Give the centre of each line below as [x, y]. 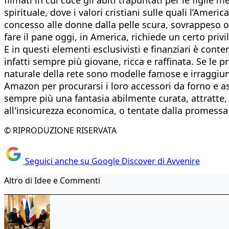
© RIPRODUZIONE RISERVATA [60, 130]
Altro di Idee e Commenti [52, 181]
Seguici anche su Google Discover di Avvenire [111, 161]
